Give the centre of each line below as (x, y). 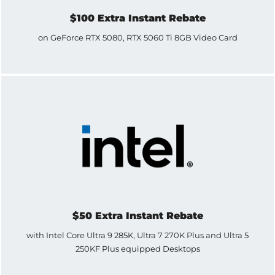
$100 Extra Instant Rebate (137, 18)
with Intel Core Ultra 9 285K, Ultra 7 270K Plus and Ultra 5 (137, 235)
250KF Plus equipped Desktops (137, 249)
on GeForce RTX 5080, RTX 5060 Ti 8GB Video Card (137, 38)
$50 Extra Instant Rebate (137, 215)
